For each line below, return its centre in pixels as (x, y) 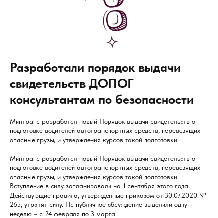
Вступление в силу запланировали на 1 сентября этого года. (100, 186)
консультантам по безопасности (102, 99)
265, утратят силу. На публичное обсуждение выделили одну (99, 205)
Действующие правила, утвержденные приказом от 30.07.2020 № (108, 195)
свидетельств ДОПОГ (72, 83)
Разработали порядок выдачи (95, 67)
